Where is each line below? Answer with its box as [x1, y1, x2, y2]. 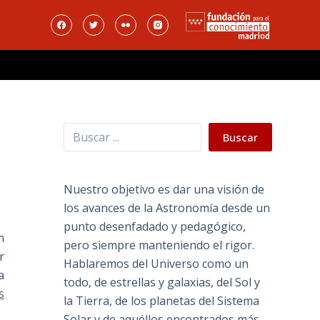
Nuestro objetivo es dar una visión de [64, 181, 265, 198]
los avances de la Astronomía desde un [64, 200, 271, 216]
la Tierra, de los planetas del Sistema [64, 293, 260, 309]
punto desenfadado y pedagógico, [64, 219, 246, 235]
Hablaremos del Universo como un [64, 256, 249, 272]
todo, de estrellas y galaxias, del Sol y [64, 274, 261, 291]
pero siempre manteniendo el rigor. [64, 237, 255, 254]
